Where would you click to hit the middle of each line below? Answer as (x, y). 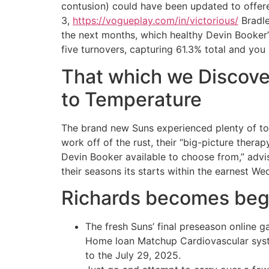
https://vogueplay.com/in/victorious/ (156, 21)
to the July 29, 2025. (133, 255)
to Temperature (131, 99)
